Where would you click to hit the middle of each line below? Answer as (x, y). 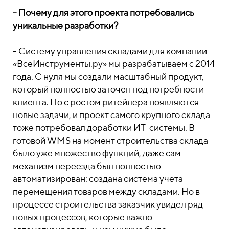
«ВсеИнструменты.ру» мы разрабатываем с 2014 (114, 64)
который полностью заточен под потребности (108, 89)
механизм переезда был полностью (87, 166)
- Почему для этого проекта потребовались (104, 13)
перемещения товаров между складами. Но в (106, 191)
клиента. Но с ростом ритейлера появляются (106, 102)
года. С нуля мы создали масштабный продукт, (108, 76)
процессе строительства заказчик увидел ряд (108, 204)
